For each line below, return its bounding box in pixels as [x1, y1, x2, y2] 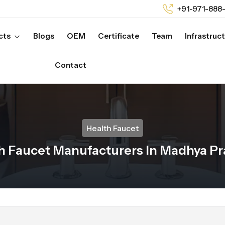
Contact [54, 60, 86, 70]
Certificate [97, 31, 139, 41]
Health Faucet [86, 123, 139, 133]
